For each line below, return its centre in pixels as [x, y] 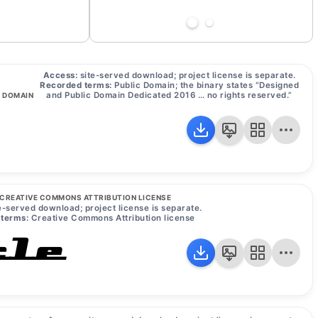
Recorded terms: [76, 85]
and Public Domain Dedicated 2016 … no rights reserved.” [169, 95]
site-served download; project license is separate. [187, 75]
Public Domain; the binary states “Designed [205, 85]
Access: [60, 75]
